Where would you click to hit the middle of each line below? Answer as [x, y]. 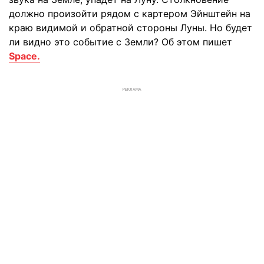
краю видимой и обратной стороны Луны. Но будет [131, 28]
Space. [24, 56]
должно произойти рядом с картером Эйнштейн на [130, 14]
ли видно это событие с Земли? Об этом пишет [121, 42]
